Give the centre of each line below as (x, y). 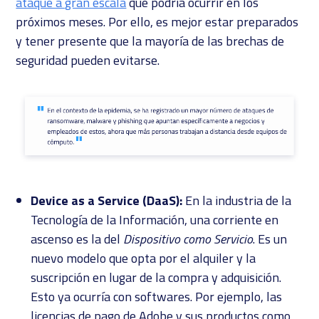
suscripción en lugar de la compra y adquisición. (156, 278)
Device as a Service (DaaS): (106, 201)
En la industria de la (236, 201)
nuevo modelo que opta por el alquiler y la (143, 258)
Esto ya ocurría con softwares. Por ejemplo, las (156, 297)
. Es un (270, 239)
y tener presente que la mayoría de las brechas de (150, 41)
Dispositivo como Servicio (188, 239)
